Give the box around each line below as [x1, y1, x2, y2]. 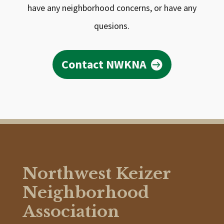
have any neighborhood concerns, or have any [27, 2, 196, 13]
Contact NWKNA [61, 56, 147, 72]
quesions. [94, 20, 130, 31]
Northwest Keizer [22, 163, 171, 184]
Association [22, 201, 119, 222]
